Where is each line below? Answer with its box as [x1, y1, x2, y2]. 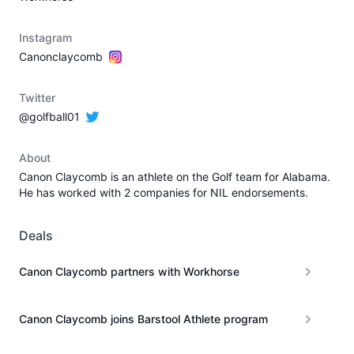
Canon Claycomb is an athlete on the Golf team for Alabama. [19, 170, 330, 183]
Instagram [19, 31, 72, 44]
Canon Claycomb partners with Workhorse [19, 265, 239, 278]
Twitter [19, 91, 55, 104]
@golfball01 [19, 110, 80, 123]
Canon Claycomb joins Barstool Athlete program [19, 312, 268, 326]
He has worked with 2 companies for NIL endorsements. [19, 186, 308, 199]
